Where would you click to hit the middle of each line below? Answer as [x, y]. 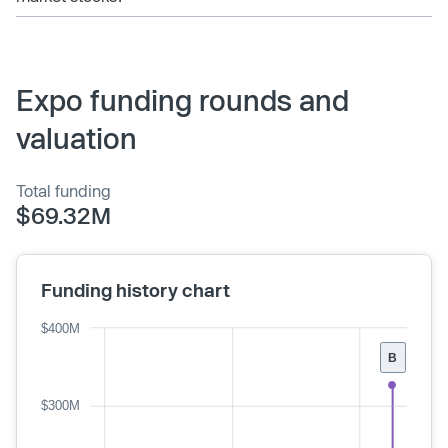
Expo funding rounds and [182, 99]
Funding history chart [135, 289]
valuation [76, 137]
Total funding [63, 190]
